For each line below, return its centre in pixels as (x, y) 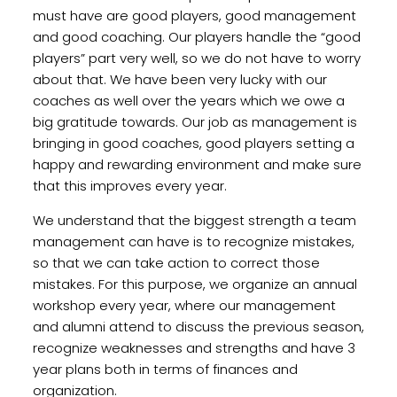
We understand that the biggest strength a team (194, 220)
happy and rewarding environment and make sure (197, 164)
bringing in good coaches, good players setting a (193, 143)
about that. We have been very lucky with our (179, 79)
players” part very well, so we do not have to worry (196, 58)
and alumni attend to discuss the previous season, (198, 326)
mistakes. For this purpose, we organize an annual (195, 284)
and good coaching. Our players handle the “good (196, 36)
